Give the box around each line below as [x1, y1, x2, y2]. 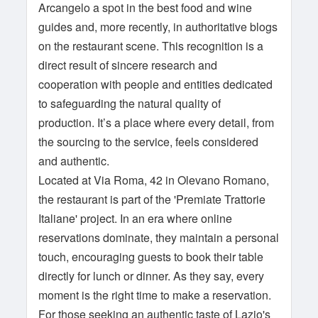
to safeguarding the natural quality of [38, 95, 221, 111]
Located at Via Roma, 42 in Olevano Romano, [38, 172, 270, 188]
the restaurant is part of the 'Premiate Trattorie [38, 191, 266, 207]
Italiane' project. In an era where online [38, 210, 233, 226]
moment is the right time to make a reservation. [38, 287, 272, 303]
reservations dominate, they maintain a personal [38, 229, 280, 246]
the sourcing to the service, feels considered [38, 133, 259, 150]
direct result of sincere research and [38, 57, 218, 73]
